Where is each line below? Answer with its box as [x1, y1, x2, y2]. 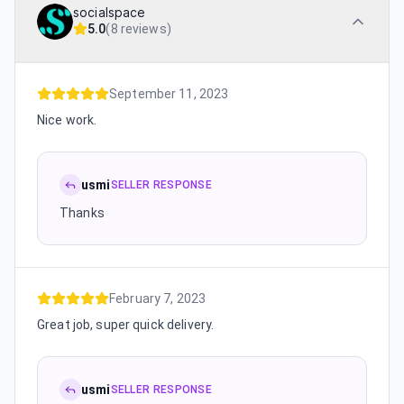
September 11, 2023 [109, 87, 229, 101]
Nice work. [37, 113, 97, 127]
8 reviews [110, 22, 167, 36]
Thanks [60, 206, 105, 220]
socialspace [73, 5, 146, 20]
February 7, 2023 [109, 291, 207, 306]
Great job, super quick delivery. [37, 317, 215, 332]
